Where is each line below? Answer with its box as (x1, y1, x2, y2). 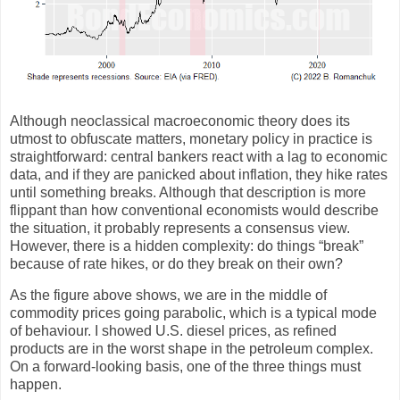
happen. (10, 377, 62, 393)
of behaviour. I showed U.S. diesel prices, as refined (10, 323, 337, 339)
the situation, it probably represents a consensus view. (10, 220, 350, 236)
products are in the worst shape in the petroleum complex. (10, 341, 373, 357)
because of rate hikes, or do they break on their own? (10, 255, 343, 271)
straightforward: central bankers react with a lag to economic (10, 148, 387, 164)
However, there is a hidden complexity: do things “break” (10, 237, 363, 254)
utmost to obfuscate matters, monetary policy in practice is (10, 130, 372, 146)
